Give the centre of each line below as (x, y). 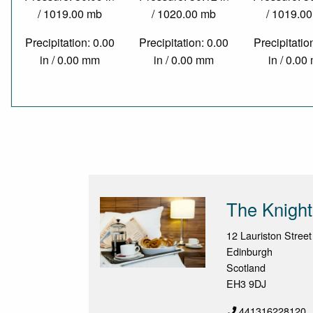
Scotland (246, 268)
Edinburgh (250, 252)
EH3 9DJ (247, 284)
